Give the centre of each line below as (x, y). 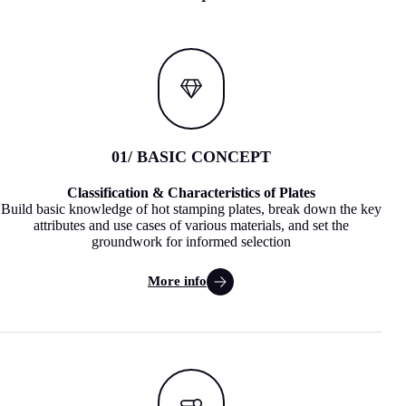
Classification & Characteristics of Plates (191, 192)
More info (178, 281)
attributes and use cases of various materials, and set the (191, 225)
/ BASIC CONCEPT (199, 156)
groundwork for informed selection (191, 241)
